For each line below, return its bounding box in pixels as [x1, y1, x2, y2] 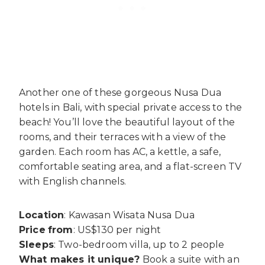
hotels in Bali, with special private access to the [19, 102, 243, 114]
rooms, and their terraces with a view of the [19, 131, 227, 143]
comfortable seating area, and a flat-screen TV [19, 161, 242, 173]
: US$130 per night [73, 224, 161, 236]
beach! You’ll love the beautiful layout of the [19, 117, 235, 128]
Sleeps [19, 239, 54, 251]
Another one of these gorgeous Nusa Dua [19, 87, 222, 99]
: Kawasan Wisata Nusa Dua [64, 209, 195, 221]
